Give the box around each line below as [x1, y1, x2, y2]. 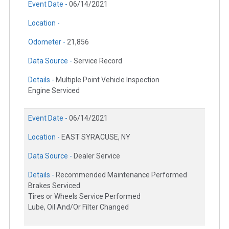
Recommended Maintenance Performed [56, 170, 187, 179]
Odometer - [28, 37, 67, 46]
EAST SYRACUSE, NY [61, 132, 130, 141]
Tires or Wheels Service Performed [28, 192, 141, 200]
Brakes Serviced [28, 181, 80, 190]
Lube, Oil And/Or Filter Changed [28, 202, 129, 211]
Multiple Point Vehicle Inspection [56, 75, 159, 84]
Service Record [74, 56, 122, 65]
